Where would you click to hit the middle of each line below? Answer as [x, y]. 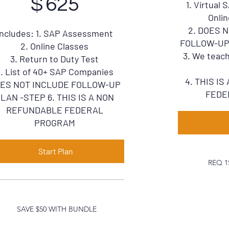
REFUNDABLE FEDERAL [54, 110]
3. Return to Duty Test [55, 59]
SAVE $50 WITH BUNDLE [56, 209]
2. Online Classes [55, 46]
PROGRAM [54, 123]
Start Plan [55, 151]
